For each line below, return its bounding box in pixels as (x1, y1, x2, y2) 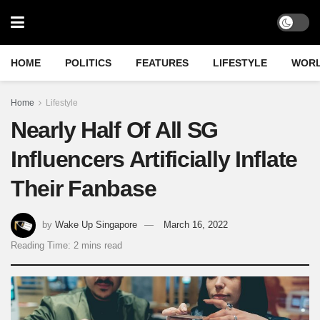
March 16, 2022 (164, 219, 228, 230)
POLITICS (65, 57, 111, 69)
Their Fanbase (11, 176, 156, 201)
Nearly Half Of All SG (11, 117, 219, 143)
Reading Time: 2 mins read (11, 239, 122, 251)
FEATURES (136, 57, 189, 69)
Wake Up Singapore (55, 219, 137, 230)
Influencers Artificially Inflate (11, 146, 298, 172)
